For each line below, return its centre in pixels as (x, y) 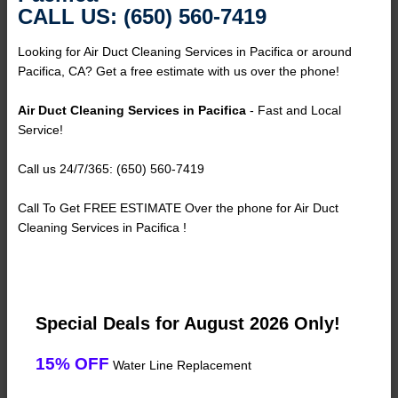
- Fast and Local (294, 111)
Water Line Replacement (180, 366)
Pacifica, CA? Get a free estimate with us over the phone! (179, 72)
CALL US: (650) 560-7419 (142, 17)
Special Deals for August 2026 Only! (188, 324)
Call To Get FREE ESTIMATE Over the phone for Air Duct (178, 208)
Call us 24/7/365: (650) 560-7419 (111, 169)
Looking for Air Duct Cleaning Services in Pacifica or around (185, 52)
